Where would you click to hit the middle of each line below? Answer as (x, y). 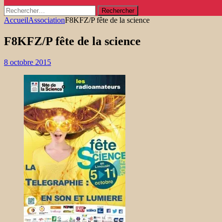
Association (47, 20)
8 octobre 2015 (28, 62)
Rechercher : (23, 9)
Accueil (16, 20)
